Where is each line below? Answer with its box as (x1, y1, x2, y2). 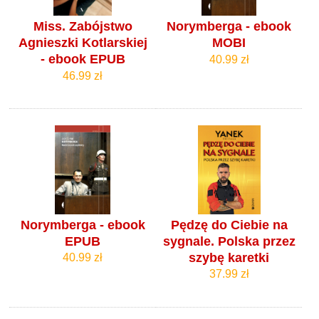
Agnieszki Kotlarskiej (18, 36, 147, 51)
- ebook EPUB (40, 52, 125, 67)
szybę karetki (189, 250, 270, 265)
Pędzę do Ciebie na (170, 217, 288, 232)
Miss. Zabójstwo (33, 19, 132, 34)
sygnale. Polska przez (162, 234, 296, 249)
